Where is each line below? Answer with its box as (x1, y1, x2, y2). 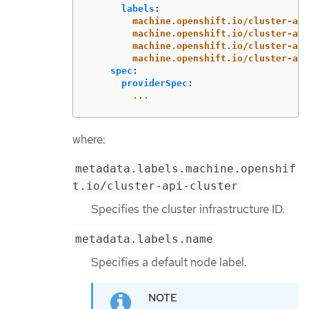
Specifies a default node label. (91, 254, 247, 270)
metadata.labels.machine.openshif (75, 162, 296, 176)
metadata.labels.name (75, 232, 213, 246)
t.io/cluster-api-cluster (72, 179, 238, 193)
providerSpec (121, 77, 188, 88)
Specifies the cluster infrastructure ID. (91, 201, 285, 217)
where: (72, 131, 106, 147)
